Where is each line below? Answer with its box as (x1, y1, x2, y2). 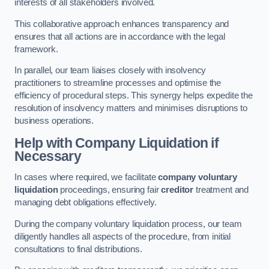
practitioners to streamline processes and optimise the (14, 78, 222, 88)
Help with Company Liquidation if (14, 134, 219, 151)
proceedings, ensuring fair (58, 185, 162, 195)
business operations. (14, 116, 94, 126)
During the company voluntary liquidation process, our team (14, 219, 242, 229)
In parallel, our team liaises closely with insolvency (14, 65, 207, 76)
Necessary (14, 148, 81, 164)
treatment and (193, 185, 249, 195)
